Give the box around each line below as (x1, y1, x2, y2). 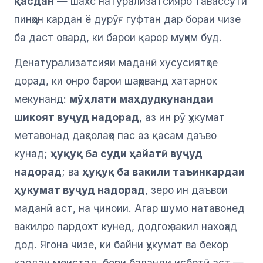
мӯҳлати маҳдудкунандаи (69, 93, 213, 106)
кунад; (14, 147, 50, 160)
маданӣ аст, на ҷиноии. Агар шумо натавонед (14, 202, 245, 215)
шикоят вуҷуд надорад (14, 111, 139, 124)
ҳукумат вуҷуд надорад (14, 184, 145, 197)
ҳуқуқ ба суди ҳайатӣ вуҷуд (50, 147, 203, 160)
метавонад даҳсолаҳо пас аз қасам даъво (14, 129, 217, 142)
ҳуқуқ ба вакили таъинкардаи (82, 166, 245, 178)
